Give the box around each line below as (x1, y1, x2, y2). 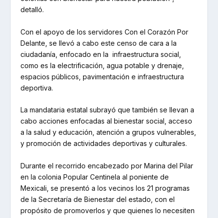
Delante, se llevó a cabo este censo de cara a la (20, 38, 177, 47)
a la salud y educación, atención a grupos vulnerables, (20, 128, 197, 137)
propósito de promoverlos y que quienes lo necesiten (20, 206, 195, 215)
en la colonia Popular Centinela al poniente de (20, 172, 169, 181)
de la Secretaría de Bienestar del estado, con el (20, 195, 175, 203)
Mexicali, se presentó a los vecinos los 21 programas (20, 183, 190, 192)
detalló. (20, 5, 44, 14)
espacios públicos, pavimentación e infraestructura (20, 72, 184, 81)
